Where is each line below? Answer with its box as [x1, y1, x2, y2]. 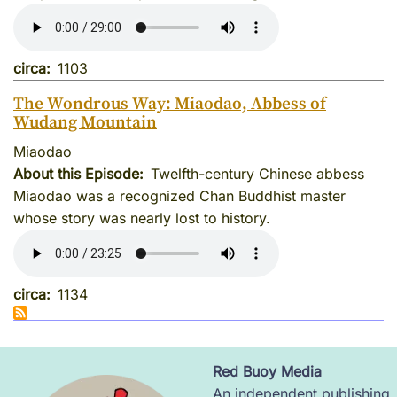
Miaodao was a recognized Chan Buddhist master [13, 187, 346, 205]
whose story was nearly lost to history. [13, 209, 270, 227]
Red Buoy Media [213, 362, 322, 380]
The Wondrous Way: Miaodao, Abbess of [13, 93, 326, 114]
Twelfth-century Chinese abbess [151, 165, 364, 183]
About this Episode [13, 165, 139, 183]
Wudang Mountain [13, 112, 157, 133]
